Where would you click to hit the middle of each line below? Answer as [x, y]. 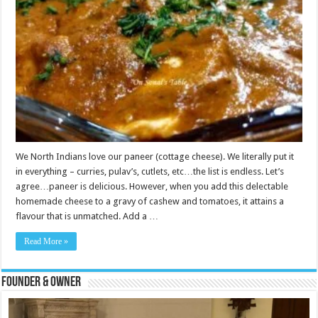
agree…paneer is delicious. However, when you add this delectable [152, 187]
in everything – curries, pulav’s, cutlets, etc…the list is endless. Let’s [150, 172]
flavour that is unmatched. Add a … [87, 216]
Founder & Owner [42, 283]
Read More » [46, 242]
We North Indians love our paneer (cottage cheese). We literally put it [155, 157]
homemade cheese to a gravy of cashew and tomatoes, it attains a [150, 202]
